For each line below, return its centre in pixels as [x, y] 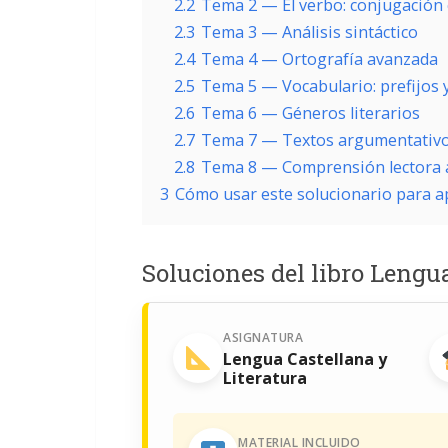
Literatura [265, 378]
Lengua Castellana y [305, 359]
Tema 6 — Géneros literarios [310, 113]
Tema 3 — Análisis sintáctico [309, 32]
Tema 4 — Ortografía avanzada [319, 59]
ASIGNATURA [263, 337]
